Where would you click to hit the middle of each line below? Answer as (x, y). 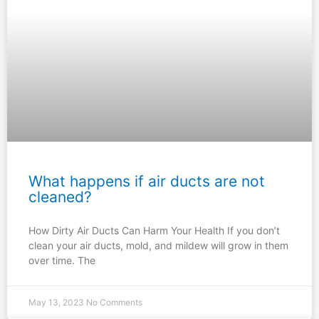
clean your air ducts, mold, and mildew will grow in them (158, 246)
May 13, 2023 (57, 303)
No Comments (114, 303)
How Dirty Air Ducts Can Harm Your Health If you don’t (154, 231)
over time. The (62, 261)
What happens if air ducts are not (147, 182)
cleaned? (60, 197)
